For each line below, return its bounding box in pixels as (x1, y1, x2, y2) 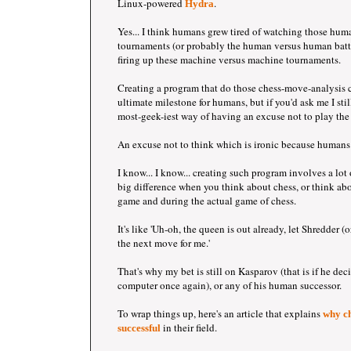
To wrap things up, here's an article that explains (118, 306, 323, 320)
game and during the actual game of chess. (118, 194, 296, 208)
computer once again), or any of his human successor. (118, 278, 342, 292)
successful (118, 322, 161, 334)
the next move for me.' (118, 236, 210, 250)
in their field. (161, 320, 217, 335)
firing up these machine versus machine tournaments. (118, 52, 341, 67)
